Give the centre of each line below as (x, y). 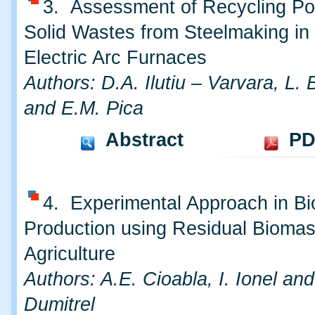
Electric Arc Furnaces (115, 57)
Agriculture (70, 254)
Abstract (144, 140)
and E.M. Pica (84, 108)
